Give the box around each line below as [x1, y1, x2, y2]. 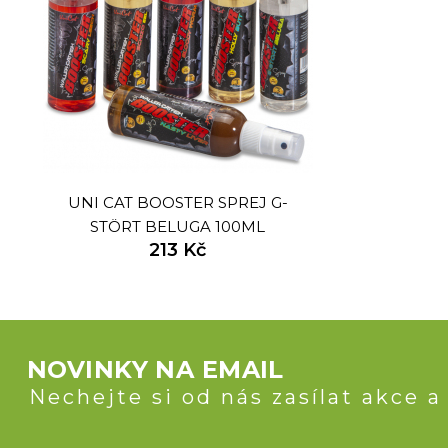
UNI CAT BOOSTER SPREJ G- [67, 193, 288, 213]
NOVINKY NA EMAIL [27, 355, 284, 385]
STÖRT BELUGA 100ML [90, 217, 265, 237]
